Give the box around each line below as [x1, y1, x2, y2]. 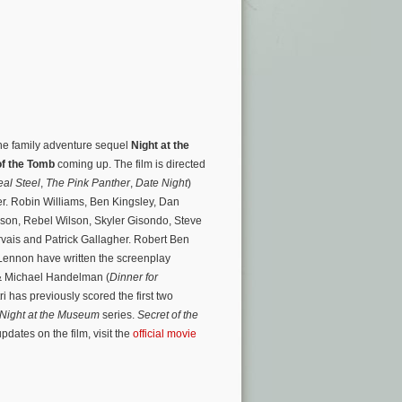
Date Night [135, 177, 188, 190]
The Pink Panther [46, 177, 130, 190]
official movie [133, 328, 197, 341]
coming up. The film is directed [57, 158, 205, 171]
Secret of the [137, 309, 198, 322]
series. [100, 309, 137, 322]
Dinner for [109, 271, 158, 284]
